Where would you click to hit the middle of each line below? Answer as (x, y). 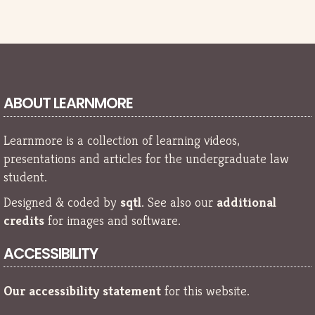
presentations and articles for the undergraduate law (146, 158)
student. (25, 176)
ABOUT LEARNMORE (68, 103)
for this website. (205, 291)
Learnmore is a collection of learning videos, (122, 140)
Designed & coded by (62, 201)
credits (24, 220)
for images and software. (112, 220)
